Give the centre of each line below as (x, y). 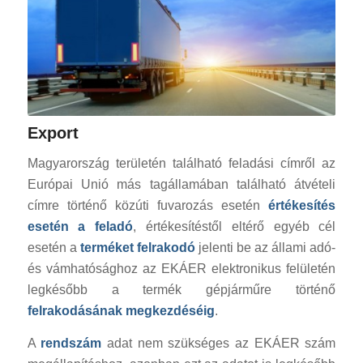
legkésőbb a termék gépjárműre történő (181, 290)
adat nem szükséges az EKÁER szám (219, 343)
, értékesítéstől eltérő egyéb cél (235, 227)
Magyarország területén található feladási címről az (181, 164)
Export (53, 133)
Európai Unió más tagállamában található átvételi (181, 185)
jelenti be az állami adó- (265, 248)
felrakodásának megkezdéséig (121, 311)
